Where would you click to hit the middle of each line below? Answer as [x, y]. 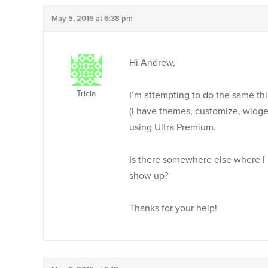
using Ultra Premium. [173, 127]
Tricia [86, 94]
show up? [149, 176]
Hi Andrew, [152, 63]
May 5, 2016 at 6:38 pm [92, 19]
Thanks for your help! [173, 208]
